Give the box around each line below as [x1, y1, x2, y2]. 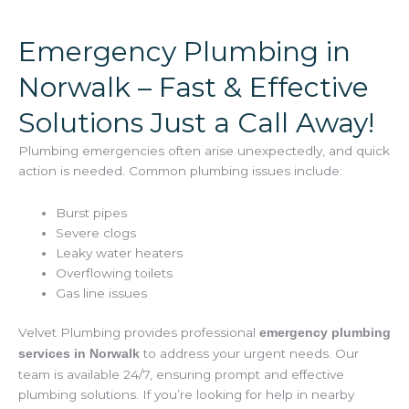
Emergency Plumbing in [18, 35, 351, 69]
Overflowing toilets [56, 266, 173, 281]
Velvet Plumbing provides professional [18, 324, 259, 340]
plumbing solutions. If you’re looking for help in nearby [18, 386, 354, 402]
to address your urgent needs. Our [140, 345, 359, 361]
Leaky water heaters [56, 246, 184, 261]
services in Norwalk [18, 346, 140, 361]
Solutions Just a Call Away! [18, 106, 374, 141]
